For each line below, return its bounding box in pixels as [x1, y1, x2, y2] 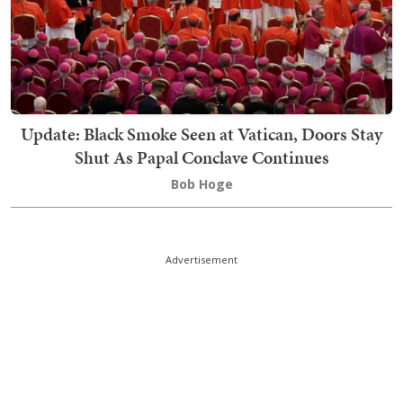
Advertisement [166, 253, 237, 266]
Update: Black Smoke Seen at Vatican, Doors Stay [21, 121, 382, 147]
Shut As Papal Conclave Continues [74, 145, 329, 170]
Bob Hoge [170, 175, 233, 193]
